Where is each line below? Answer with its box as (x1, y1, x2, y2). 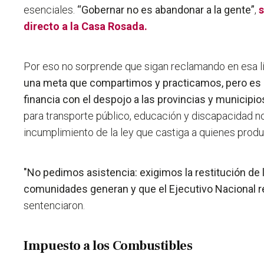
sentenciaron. (24, 199, 85, 212)
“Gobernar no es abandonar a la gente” (77, 4, 255, 16)
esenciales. (24, 4, 78, 16)
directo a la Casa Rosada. (24, 20, 148, 33)
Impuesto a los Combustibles (24, 237, 193, 255)
